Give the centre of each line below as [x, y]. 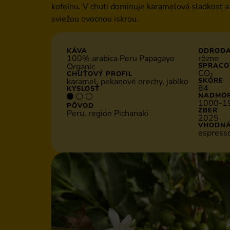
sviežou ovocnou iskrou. [95, 19]
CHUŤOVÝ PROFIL [100, 74]
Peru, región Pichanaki [108, 114]
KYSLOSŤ [83, 89]
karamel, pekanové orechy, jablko [128, 82]
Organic [81, 67]
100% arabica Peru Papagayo [121, 59]
